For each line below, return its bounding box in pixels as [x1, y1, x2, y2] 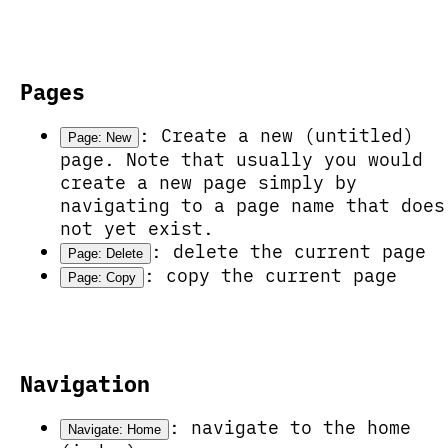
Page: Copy [68, 270, 136, 286]
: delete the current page [151, 240, 426, 264]
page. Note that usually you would [60, 148, 423, 172]
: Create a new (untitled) [139, 124, 414, 148]
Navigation [20, 370, 150, 398]
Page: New [68, 130, 131, 146]
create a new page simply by [60, 171, 357, 195]
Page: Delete [68, 246, 143, 262]
